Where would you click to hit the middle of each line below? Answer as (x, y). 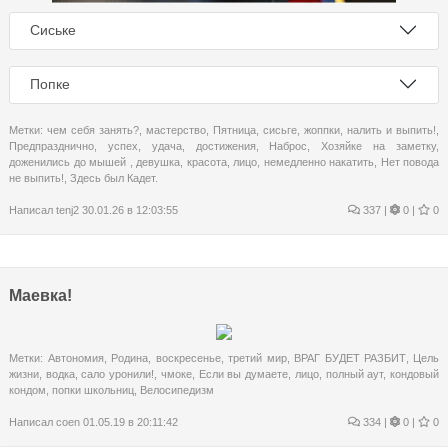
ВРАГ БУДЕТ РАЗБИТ (350, 357)
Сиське (53, 29)
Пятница (234, 129)
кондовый (415, 373)
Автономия (75, 357)
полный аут (354, 373)
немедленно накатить (318, 161)
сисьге (280, 129)
